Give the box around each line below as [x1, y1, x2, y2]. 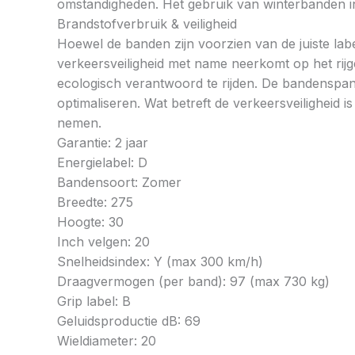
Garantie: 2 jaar [57, 135, 148, 151]
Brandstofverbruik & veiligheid [57, 16, 237, 32]
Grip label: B [57, 293, 131, 310]
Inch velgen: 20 [57, 234, 150, 250]
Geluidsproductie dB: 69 [57, 313, 200, 330]
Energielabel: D [57, 155, 147, 171]
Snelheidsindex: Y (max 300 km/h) [57, 254, 263, 270]
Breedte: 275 [57, 194, 133, 211]
